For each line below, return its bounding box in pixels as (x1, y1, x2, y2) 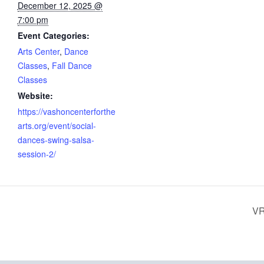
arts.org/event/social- (17, 120, 96, 132)
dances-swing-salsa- (17, 134, 94, 146)
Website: (17, 90, 53, 102)
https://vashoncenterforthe (17, 105, 115, 118)
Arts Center (17, 45, 60, 58)
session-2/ (17, 148, 56, 160)
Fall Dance (51, 60, 92, 72)
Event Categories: (17, 29, 90, 42)
